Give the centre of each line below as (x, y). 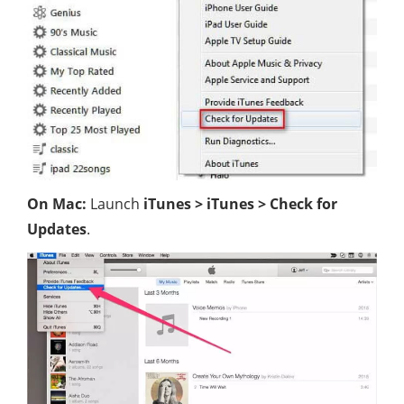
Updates (57, 230)
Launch (115, 204)
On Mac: (57, 204)
